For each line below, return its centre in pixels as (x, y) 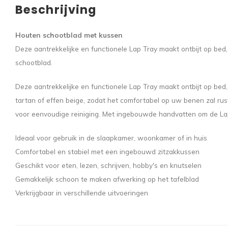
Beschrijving (56, 10)
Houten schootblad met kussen (69, 35)
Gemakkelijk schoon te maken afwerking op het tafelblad (107, 179)
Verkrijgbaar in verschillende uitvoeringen (82, 193)
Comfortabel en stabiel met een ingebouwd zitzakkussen (107, 151)
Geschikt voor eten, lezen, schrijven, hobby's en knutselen (108, 165)
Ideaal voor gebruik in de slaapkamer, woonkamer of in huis (111, 138)
